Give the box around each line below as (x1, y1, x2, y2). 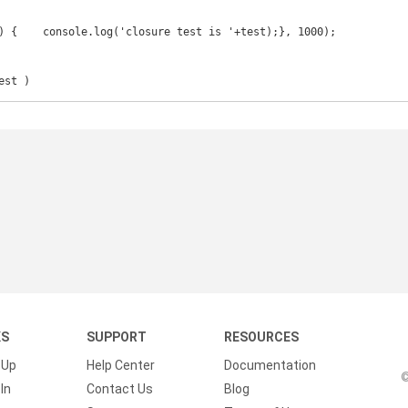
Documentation (224, 358, 317, 372)
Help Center (86, 358, 155, 372)
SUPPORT (86, 330, 147, 344)
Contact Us (86, 382, 153, 396)
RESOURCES (224, 330, 300, 344)
